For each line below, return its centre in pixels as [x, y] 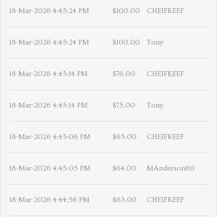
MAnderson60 [171, 169]
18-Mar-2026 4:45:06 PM [50, 137]
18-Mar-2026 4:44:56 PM [49, 200]
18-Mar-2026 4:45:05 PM [50, 169]
